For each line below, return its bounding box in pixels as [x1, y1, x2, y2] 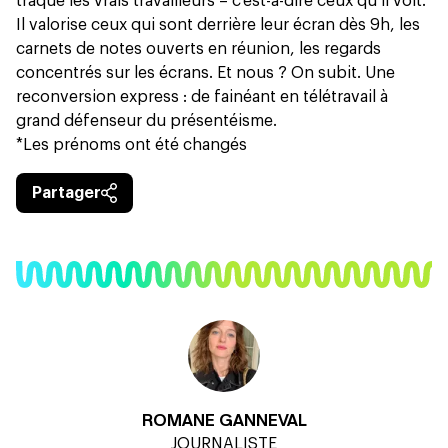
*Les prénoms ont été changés [16, 136, 247, 153]
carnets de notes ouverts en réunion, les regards [16, 40, 381, 57]
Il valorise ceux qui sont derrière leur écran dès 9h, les [16, 16, 420, 33]
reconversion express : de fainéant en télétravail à [16, 88, 388, 105]
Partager [32, 184, 101, 201]
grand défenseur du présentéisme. [16, 112, 277, 129]
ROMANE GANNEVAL [141, 410, 307, 431]
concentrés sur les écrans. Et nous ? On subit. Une [16, 64, 395, 81]
